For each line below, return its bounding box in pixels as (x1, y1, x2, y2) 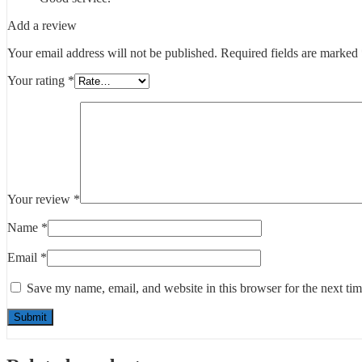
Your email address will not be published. (7, 46, 217, 61)
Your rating (7, 74, 68, 88)
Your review (7, 192, 74, 207)
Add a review (7, 19, 77, 33)
